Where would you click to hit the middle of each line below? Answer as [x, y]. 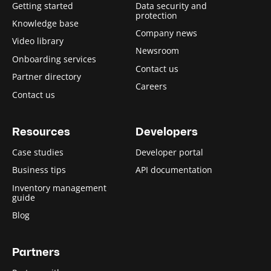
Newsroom [157, 51]
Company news [166, 33]
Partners [36, 253]
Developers [167, 132]
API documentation [174, 170]
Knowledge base [45, 24]
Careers [151, 87]
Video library [38, 41]
